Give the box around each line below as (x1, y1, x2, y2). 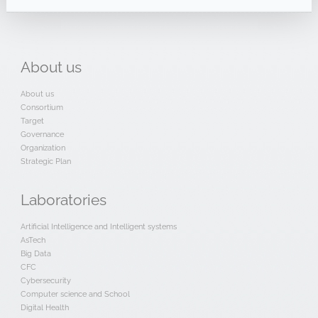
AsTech (20, 235, 45, 246)
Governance (20, 129, 64, 140)
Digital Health (20, 302, 69, 313)
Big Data (20, 248, 51, 259)
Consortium (20, 102, 63, 113)
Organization (20, 143, 65, 153)
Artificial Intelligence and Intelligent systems (20, 221, 177, 232)
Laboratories (20, 192, 106, 209)
